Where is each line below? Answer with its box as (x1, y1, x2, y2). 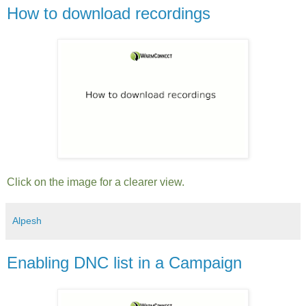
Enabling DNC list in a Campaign (7, 253, 242, 273)
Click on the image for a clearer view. (7, 176, 184, 189)
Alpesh (12, 215, 42, 227)
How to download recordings (7, 3, 210, 23)
